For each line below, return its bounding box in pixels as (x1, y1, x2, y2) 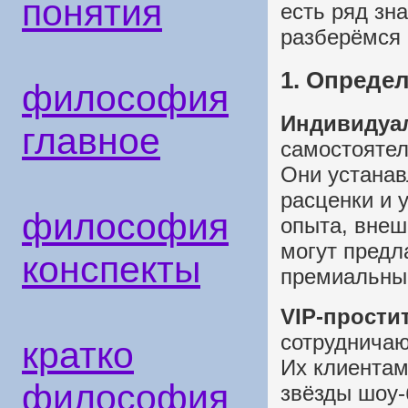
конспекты (22, 249, 200, 291)
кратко (22, 334, 134, 376)
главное (22, 120, 160, 162)
